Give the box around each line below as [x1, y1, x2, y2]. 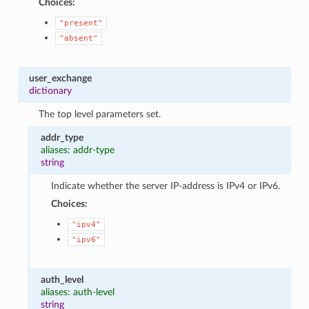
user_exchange [28, 72, 92, 83]
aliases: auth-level [41, 286, 115, 297]
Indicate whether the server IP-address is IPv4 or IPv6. [50, 180, 280, 191]
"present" [59, 18, 103, 28]
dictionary [28, 85, 72, 96]
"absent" [59, 33, 99, 43]
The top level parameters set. [39, 108, 161, 119]
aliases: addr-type [41, 144, 115, 155]
